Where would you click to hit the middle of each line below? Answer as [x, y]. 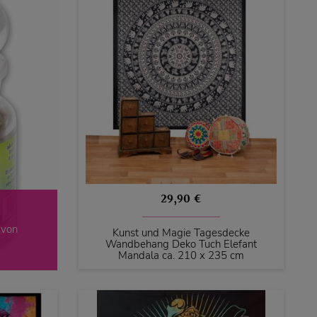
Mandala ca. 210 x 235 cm [181, 255]
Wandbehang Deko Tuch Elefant [181, 244]
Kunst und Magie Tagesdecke [181, 232]
